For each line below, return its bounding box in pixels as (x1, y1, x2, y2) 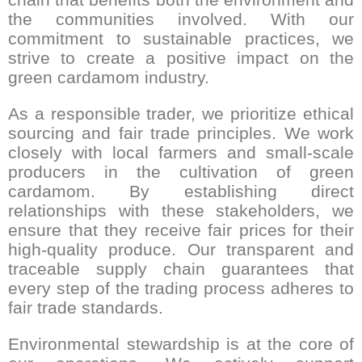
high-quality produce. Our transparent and (8, 239, 354, 259)
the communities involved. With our (8, 9, 354, 28)
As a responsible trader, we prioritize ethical (8, 103, 354, 123)
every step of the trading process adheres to (8, 278, 354, 297)
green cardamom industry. (8, 67, 209, 86)
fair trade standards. (8, 297, 163, 317)
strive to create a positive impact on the (8, 48, 354, 67)
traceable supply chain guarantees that (8, 259, 354, 278)
